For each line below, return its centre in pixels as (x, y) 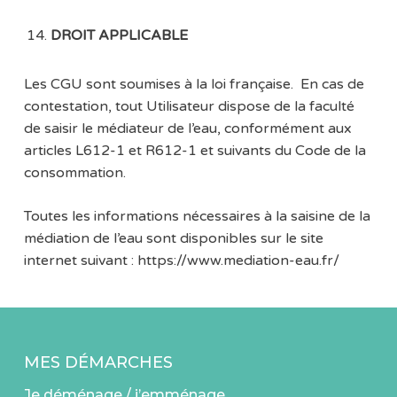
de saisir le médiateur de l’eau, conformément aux (187, 129)
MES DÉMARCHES (98, 363)
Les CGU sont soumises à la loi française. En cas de (194, 85)
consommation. (74, 173)
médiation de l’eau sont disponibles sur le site (173, 239)
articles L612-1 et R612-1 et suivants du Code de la (195, 151)
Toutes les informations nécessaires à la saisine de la (197, 217)
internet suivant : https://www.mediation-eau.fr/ (181, 261)
